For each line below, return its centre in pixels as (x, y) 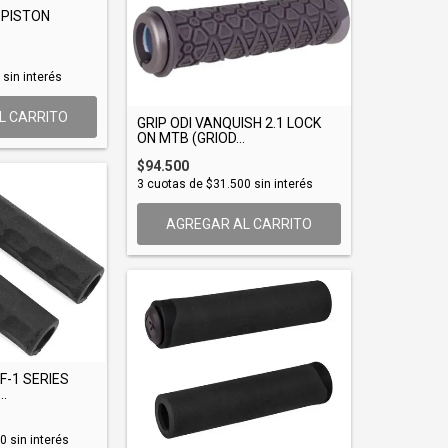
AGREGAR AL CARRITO (238, 223)
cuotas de (175, 183)
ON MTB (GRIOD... (191, 137)
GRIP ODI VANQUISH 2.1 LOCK (229, 122)
